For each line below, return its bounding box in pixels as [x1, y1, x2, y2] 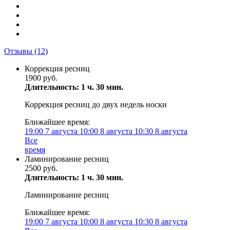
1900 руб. [25, 73, 57, 82]
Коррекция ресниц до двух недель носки [25, 100, 167, 109]
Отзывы [4, 47, 34, 55]
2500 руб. [25, 164, 57, 172]
